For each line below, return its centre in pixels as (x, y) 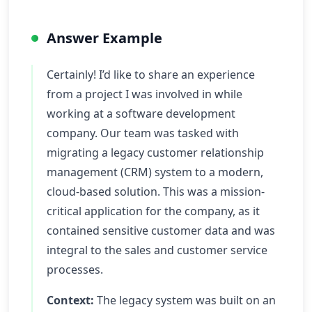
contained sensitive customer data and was (161, 231)
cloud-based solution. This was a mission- (156, 192)
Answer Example (104, 38)
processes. (75, 270)
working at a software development (141, 114)
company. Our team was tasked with (143, 133)
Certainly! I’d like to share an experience (151, 75)
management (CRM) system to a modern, (155, 172)
